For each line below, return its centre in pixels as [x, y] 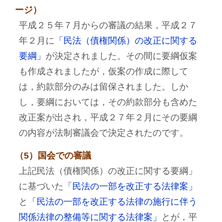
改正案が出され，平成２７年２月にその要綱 [108, 117]
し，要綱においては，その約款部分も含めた [108, 102]
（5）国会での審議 [53, 156]
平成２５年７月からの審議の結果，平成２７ [108, 25]
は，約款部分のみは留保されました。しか [103, 87]
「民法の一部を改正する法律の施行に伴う [112, 202]
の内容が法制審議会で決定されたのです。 [103, 133]
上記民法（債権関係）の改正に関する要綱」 [108, 171]
